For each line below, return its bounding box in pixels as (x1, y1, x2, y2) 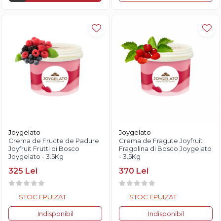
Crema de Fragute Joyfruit (119, 137, 203, 145)
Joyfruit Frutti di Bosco (8, 145, 79, 153)
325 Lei (8, 166, 37, 176)
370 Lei (119, 166, 148, 176)
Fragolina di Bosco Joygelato (119, 145, 212, 153)
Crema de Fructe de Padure (8, 137, 99, 145)
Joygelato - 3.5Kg (8, 152, 64, 161)
